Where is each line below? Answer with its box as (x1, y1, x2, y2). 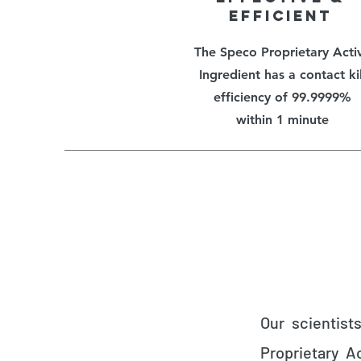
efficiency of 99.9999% (214, 89, 351, 105)
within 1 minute (236, 111, 329, 127)
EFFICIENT (229, 6, 332, 25)
